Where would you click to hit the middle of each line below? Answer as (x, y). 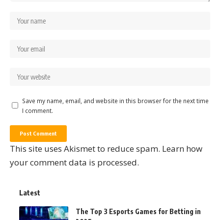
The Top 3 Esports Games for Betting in (138, 211)
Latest (30, 192)
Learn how (182, 148)
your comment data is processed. (74, 162)
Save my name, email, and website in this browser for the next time (115, 100)
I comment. (38, 110)
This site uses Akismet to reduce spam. (86, 148)
